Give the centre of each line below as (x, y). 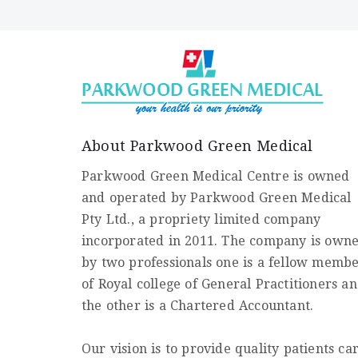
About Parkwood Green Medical (197, 145)
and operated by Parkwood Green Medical (217, 197)
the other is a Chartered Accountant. (198, 305)
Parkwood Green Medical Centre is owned (216, 176)
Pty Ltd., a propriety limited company (201, 219)
